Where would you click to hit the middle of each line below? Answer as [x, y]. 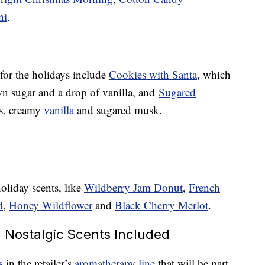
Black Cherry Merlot [161, 205]
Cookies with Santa [153, 75]
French [204, 188]
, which [214, 75]
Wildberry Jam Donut [133, 188]
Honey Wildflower [51, 205]
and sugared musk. [118, 110]
